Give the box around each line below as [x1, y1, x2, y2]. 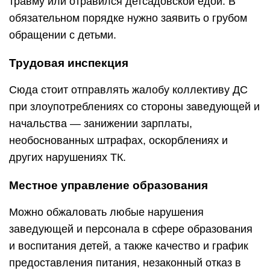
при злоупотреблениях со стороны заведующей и [9, 101, 260, 113]
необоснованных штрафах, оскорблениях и [9, 134, 228, 146]
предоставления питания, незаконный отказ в [9, 257, 241, 269]
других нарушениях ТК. [9, 151, 126, 163]
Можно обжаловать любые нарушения [9, 206, 204, 218]
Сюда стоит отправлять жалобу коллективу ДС [9, 84, 248, 96]
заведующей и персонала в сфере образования [9, 223, 253, 235]
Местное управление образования [9, 179, 208, 192]
